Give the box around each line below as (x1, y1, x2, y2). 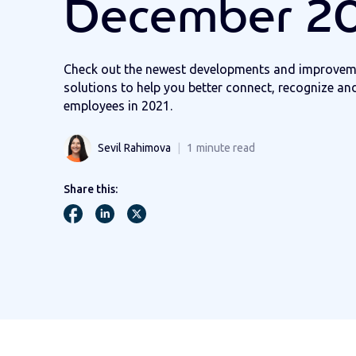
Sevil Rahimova (98, 141, 171, 154)
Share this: (64, 182, 118, 195)
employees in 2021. (64, 98, 172, 113)
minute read (196, 141, 255, 154)
